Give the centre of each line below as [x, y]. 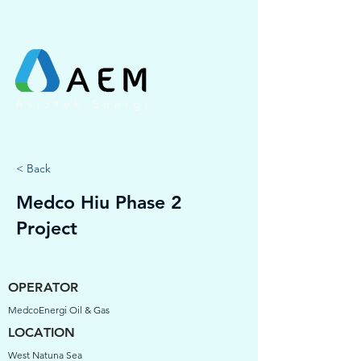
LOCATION [42, 332]
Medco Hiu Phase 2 [99, 202]
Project [47, 228]
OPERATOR [44, 287]
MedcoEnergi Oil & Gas [59, 310]
